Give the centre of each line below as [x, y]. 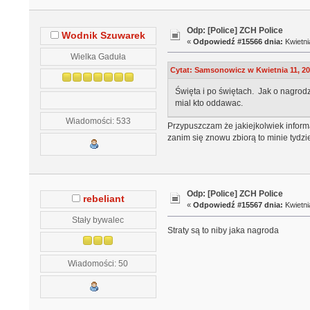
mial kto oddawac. [209, 103]
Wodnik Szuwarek [104, 35]
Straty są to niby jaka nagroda [223, 231]
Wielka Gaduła [98, 56]
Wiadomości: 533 [98, 120]
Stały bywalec [98, 219]
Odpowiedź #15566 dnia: [238, 41]
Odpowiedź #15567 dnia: [238, 205]
